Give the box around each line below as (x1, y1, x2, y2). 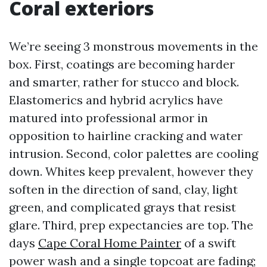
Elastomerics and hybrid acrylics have (9, 92, 223, 107)
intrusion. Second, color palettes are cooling (9, 146, 258, 161)
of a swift (181, 235, 236, 250)
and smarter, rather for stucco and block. (9, 74, 239, 89)
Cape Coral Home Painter (38, 235, 181, 250)
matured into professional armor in (9, 110, 208, 125)
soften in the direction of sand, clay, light (9, 182, 238, 197)
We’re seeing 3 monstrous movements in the (9, 39, 258, 54)
